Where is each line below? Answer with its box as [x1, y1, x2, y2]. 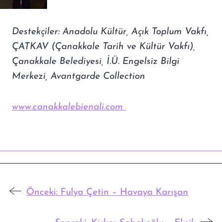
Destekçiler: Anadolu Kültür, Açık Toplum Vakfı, [12, 27, 209, 37]
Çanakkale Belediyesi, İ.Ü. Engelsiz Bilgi [12, 56, 179, 66]
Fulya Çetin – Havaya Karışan [60, 187, 188, 197]
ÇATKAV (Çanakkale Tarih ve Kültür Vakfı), [12, 42, 195, 52]
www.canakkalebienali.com [12, 102, 126, 112]
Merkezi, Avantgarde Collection [12, 71, 145, 81]
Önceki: [26, 187, 57, 197]
